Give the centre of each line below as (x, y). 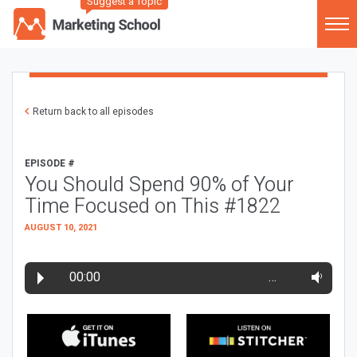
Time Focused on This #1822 (153, 207)
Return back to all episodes (93, 112)
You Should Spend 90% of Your (159, 185)
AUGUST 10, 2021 (61, 228)
